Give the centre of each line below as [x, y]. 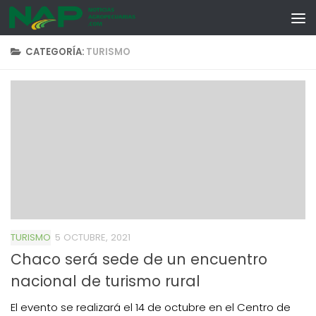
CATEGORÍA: [56, 52]
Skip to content [62, 22]
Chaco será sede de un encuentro [139, 259]
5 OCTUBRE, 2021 [93, 237]
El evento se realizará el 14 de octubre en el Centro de [151, 307]
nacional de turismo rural [105, 281]
